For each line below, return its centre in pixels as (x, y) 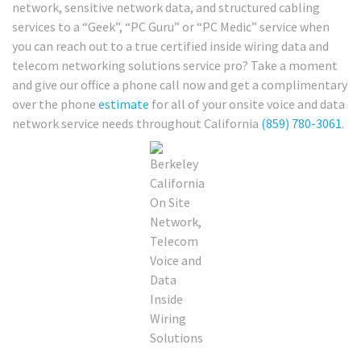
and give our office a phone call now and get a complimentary (180, 84)
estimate (124, 104)
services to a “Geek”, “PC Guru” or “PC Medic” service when (171, 26)
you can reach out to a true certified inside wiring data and (170, 46)
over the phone (55, 104)
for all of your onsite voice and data (247, 104)
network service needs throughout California (137, 123)
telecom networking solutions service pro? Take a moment (175, 65)
